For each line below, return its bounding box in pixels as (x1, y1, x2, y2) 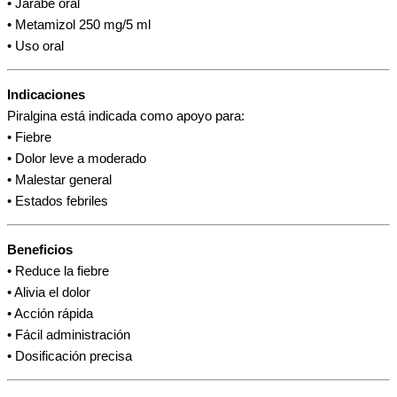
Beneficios (7, 242, 73, 257)
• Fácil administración (7, 327, 130, 342)
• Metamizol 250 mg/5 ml (7, 17, 151, 32)
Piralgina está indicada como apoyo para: (7, 108, 245, 123)
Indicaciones (7, 87, 85, 102)
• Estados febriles (7, 193, 108, 208)
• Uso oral (7, 38, 64, 53)
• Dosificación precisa (7, 348, 132, 363)
